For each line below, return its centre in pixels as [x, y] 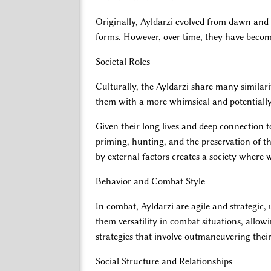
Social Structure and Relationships [164, 261]
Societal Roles [123, 61]
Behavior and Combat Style [150, 181]
